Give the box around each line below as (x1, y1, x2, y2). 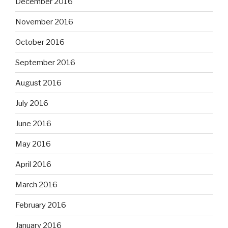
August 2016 (15, 78, 62, 88)
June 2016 (15, 119, 51, 128)
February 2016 (15, 200, 66, 210)
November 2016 (15, 17, 73, 26)
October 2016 (15, 37, 65, 47)
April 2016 (15, 159, 51, 169)
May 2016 (15, 139, 51, 149)
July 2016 (15, 98, 48, 108)
